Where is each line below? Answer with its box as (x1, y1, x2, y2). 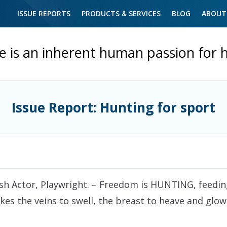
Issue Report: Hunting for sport (12, 98, 215, 117)
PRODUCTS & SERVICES (82, 9, 161, 18)
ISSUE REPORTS (17, 9, 70, 18)
